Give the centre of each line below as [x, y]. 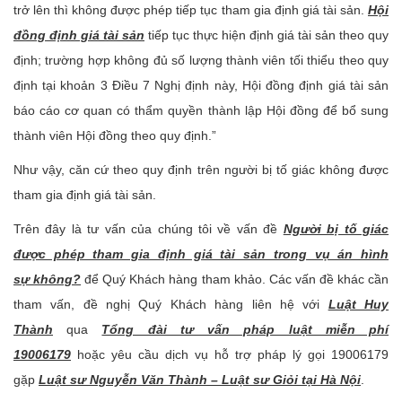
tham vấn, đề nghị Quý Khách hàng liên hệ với [171, 305]
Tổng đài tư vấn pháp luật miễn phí [245, 330]
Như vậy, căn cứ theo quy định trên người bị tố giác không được [201, 170]
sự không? [48, 280]
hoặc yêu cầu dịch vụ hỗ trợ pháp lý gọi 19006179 [230, 355]
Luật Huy [358, 305]
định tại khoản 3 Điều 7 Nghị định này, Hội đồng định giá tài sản [201, 86]
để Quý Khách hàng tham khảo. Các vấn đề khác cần [235, 280]
